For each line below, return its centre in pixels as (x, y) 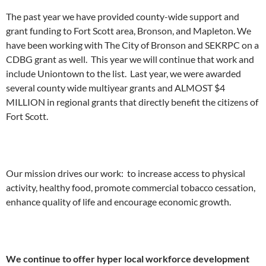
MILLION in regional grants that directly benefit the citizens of (132, 102)
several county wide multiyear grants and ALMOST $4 (115, 88)
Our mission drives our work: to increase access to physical (126, 173)
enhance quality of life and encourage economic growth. (118, 202)
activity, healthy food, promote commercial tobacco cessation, (131, 187)
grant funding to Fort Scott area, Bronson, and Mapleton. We (129, 31)
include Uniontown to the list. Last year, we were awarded (123, 73)
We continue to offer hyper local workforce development (128, 259)
